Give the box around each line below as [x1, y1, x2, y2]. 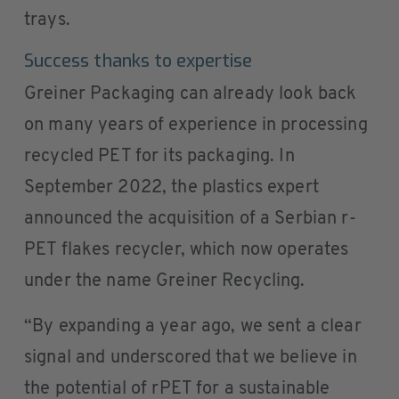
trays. [24, 12, 70, 30]
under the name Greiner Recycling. [24, 273, 305, 291]
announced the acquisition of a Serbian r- [24, 210, 356, 229]
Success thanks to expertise [24, 49, 253, 74]
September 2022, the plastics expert [24, 179, 319, 198]
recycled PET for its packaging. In [24, 148, 295, 167]
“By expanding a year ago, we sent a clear [24, 318, 362, 337]
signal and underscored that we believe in [24, 349, 357, 368]
